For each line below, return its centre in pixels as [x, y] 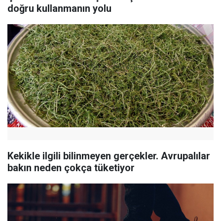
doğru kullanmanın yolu [59, 9]
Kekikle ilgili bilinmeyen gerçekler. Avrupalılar [109, 156]
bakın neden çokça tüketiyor [71, 168]
